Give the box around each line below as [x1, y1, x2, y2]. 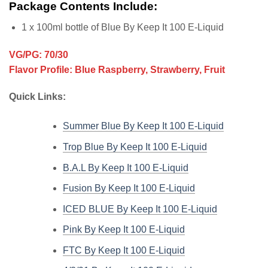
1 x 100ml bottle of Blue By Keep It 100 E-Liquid [21, 22, 224, 32]
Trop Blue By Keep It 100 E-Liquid [62, 141, 207, 152]
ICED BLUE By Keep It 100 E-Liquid [62, 203, 217, 214]
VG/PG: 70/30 [9, 49, 68, 60]
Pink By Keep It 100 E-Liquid [62, 224, 185, 235]
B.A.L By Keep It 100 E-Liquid [62, 162, 188, 173]
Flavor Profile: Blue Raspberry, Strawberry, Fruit [9, 64, 225, 75]
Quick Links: [9, 92, 66, 102]
